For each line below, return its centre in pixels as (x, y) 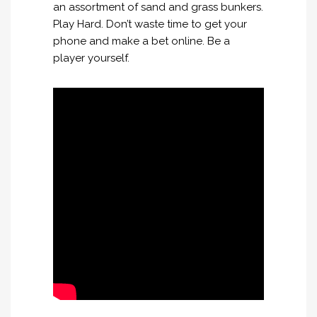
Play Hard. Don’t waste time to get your (150, 24)
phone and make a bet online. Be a (142, 41)
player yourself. (91, 58)
